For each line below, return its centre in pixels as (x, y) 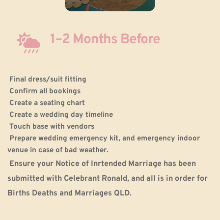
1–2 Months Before (105, 40)
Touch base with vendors (52, 127)
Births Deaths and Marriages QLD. (69, 194)
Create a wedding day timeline (61, 115)
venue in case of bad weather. (58, 151)
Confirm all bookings (45, 92)
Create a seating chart (47, 104)
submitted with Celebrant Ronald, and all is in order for (108, 179)
